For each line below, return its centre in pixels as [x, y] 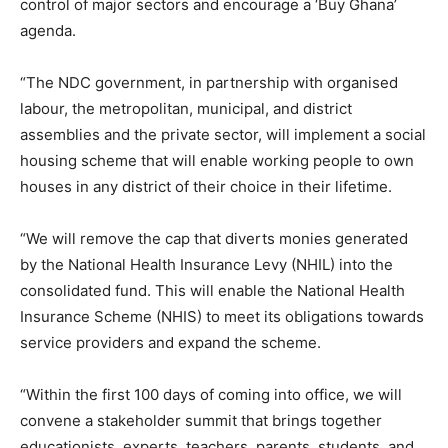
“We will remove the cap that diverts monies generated [214, 238]
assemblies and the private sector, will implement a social [223, 134]
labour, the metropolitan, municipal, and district [186, 108]
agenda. [48, 30]
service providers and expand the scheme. [170, 342]
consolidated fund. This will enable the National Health [212, 290]
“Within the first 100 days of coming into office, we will [211, 394]
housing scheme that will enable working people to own [217, 160]
